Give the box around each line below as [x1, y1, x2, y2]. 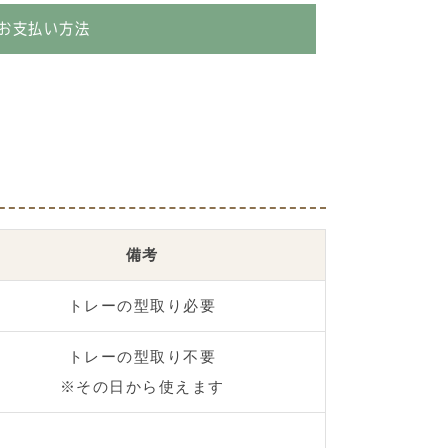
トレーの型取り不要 [67, 347, 217, 365]
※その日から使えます [59, 377, 225, 395]
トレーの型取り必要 [67, 296, 217, 314]
